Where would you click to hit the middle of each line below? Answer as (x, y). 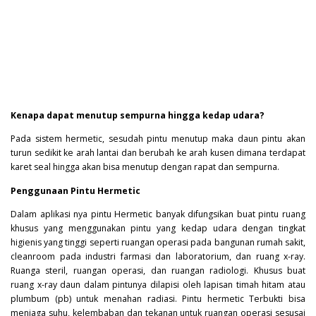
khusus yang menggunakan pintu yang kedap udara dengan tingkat (158, 228)
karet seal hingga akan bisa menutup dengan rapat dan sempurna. (145, 167)
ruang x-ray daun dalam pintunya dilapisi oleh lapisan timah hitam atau (158, 284)
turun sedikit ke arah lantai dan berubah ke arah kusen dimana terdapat (158, 153)
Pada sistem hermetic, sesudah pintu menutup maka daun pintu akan (158, 139)
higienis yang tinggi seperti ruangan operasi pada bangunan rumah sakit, (158, 242)
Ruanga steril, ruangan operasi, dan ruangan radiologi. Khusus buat (158, 270)
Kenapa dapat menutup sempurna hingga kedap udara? (138, 116)
